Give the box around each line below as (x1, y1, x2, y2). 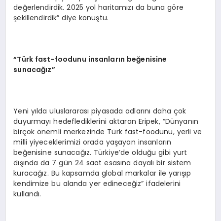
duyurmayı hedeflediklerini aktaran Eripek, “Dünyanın (13, 116, 199, 126)
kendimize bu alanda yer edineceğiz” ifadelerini (13, 178, 181, 188)
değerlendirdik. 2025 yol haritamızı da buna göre (13, 2, 184, 12)
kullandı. (13, 188, 41, 199)
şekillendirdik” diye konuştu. (13, 12, 109, 23)
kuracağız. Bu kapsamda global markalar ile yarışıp (13, 168, 191, 178)
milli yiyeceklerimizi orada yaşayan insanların (13, 137, 172, 147)
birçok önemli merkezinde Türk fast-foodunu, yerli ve (13, 126, 202, 137)
